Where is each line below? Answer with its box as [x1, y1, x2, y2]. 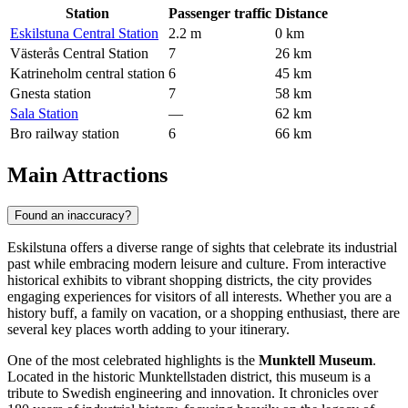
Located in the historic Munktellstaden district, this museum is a [7, 368, 371, 384]
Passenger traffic [168, 5, 271, 21]
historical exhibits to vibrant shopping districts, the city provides [7, 271, 372, 288]
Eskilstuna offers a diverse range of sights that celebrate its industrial [7, 239, 397, 255]
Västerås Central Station [10, 45, 148, 61]
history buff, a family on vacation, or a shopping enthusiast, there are [7, 304, 400, 321]
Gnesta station [10, 85, 91, 101]
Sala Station [10, 105, 78, 121]
